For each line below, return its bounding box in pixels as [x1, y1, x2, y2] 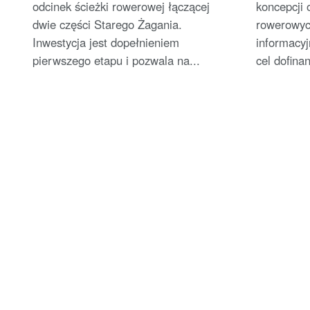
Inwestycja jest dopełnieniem [33, 34, 179, 51]
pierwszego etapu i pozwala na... [33, 52, 200, 69]
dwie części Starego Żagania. [33, 16, 182, 33]
